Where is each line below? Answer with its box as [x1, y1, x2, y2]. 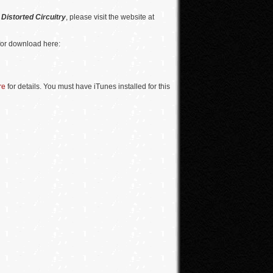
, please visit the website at [66, 12, 154, 21]
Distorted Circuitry [1, 12, 66, 21]
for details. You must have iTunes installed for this [5, 82, 170, 91]
